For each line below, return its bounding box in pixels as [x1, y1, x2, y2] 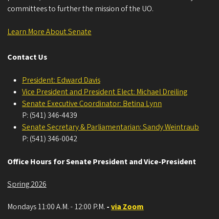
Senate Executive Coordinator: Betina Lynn [22, 98, 162, 109]
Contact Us [7, 51, 47, 63]
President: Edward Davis [22, 74, 100, 86]
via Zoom [111, 201, 144, 212]
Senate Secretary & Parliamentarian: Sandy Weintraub [22, 121, 199, 132]
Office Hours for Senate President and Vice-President [7, 156, 196, 167]
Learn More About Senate [7, 26, 91, 37]
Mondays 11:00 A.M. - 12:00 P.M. [7, 201, 107, 212]
